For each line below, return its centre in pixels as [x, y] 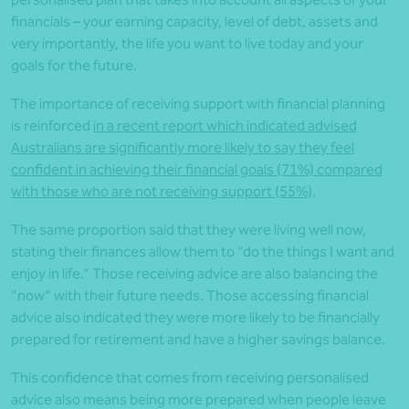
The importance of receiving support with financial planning [198, 104]
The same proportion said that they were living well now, [189, 230]
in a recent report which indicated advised [225, 126]
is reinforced [52, 126]
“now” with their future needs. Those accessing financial [190, 296]
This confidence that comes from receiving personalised [190, 378]
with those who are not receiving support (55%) [162, 192]
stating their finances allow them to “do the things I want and [203, 252]
